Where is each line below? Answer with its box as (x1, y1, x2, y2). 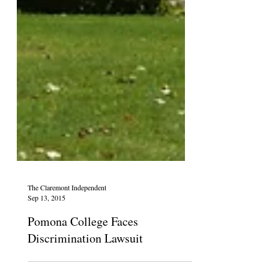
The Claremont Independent (28, 211, 106, 221)
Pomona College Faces (28, 242, 138, 258)
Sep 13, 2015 (28, 222, 65, 231)
